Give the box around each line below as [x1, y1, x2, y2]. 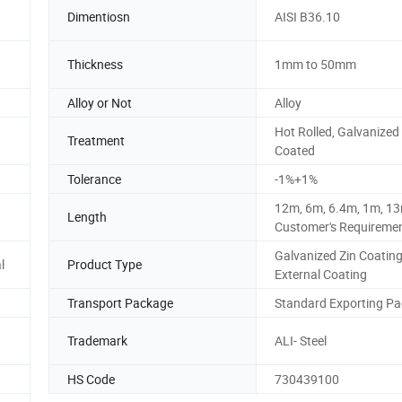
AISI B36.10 [275, 8, 340, 26]
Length [67, 208, 107, 226]
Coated [275, 141, 315, 159]
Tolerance [67, 170, 121, 188]
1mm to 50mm [275, 56, 356, 74]
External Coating [275, 265, 367, 283]
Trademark [67, 332, 127, 350]
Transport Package [67, 293, 173, 311]
